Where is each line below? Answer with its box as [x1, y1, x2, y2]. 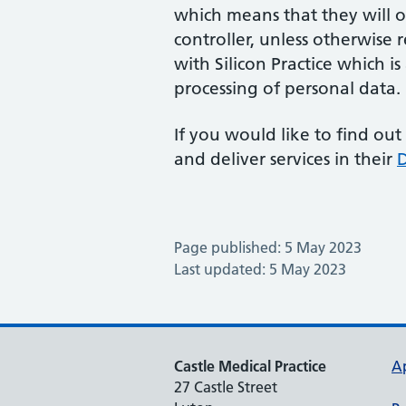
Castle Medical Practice [174, 357, 326, 375]
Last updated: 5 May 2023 [174, 260, 346, 278]
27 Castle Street [174, 378, 277, 396]
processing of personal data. [174, 78, 401, 99]
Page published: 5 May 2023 [174, 238, 362, 256]
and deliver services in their [174, 149, 397, 169]
